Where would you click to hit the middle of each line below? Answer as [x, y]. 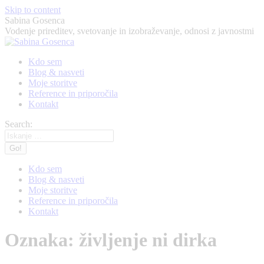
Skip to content [33, 10]
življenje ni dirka [148, 240]
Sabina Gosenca [35, 20]
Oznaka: [42, 240]
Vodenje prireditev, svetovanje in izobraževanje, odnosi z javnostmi [129, 31]
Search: [19, 124]
